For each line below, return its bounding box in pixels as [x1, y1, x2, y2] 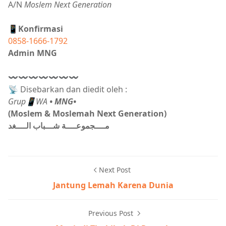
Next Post [98, 165, 131, 175]
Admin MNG [8, 47, 57, 59]
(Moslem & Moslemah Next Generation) [8, 108, 166, 119]
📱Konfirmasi [8, 23, 63, 34]
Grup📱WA [8, 96, 49, 107]
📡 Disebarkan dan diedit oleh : [8, 84, 127, 95]
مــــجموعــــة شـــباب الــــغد [8, 120, 109, 131]
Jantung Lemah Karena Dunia [52, 180, 174, 191]
